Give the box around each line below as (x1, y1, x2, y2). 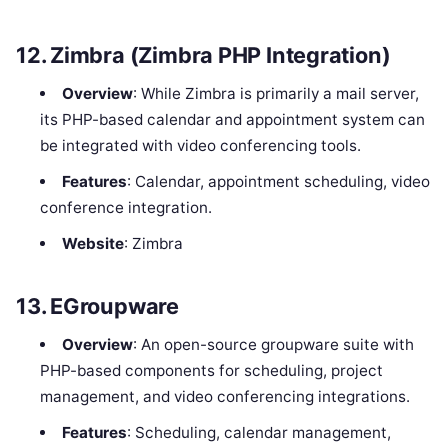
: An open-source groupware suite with (132, 334, 414, 354)
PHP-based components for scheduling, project (40, 360, 384, 380)
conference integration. (40, 198, 213, 218)
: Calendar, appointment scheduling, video (126, 172, 430, 192)
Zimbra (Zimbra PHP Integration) (50, 42, 391, 69)
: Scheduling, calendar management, (126, 422, 391, 442)
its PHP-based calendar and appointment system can (40, 110, 426, 130)
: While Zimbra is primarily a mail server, (132, 84, 419, 104)
